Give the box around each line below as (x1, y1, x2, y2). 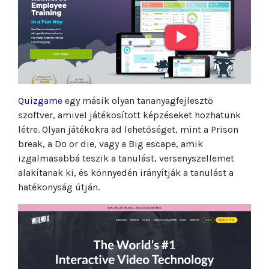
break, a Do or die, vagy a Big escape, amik (18, 138, 203, 150)
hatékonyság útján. (18, 181, 100, 193)
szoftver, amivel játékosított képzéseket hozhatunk (18, 109, 241, 121)
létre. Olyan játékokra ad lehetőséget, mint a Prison (18, 124, 238, 136)
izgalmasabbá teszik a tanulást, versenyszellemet (18, 153, 234, 165)
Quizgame (18, 95, 62, 107)
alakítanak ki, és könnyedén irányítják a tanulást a (18, 167, 234, 179)
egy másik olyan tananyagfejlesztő (62, 95, 213, 107)
